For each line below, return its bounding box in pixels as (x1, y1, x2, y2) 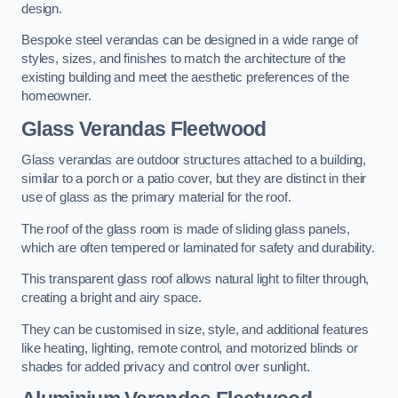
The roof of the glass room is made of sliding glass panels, (21, 221, 350, 236)
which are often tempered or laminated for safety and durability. (21, 240, 375, 255)
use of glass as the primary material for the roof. (21, 190, 291, 205)
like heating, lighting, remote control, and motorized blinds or (21, 340, 358, 355)
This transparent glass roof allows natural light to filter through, (21, 272, 370, 287)
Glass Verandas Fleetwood (21, 116, 267, 140)
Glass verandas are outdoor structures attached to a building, (21, 153, 367, 168)
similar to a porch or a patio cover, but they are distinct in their (21, 171, 367, 187)
